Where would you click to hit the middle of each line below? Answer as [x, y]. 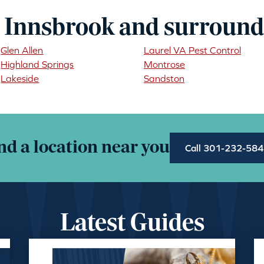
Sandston [164, 78]
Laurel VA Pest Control [192, 50]
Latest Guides [132, 224]
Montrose [164, 64]
